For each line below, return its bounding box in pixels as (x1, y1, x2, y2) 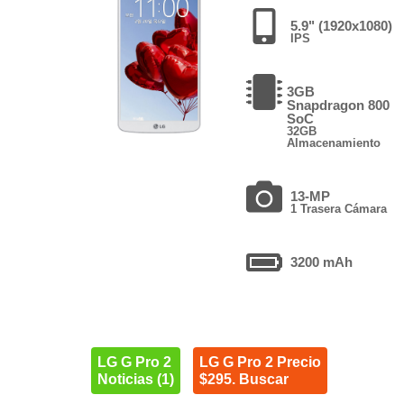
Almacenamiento (287, 135, 381, 150)
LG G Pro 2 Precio (198, 353, 321, 370)
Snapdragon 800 (287, 96, 390, 113)
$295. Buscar (198, 371, 289, 387)
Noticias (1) (96, 371, 174, 387)
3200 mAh (290, 253, 353, 270)
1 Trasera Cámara (290, 201, 388, 216)
